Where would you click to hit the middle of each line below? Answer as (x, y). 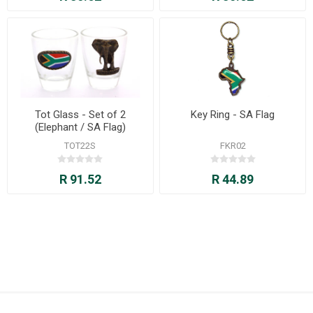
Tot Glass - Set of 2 (80, 115)
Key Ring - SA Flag (233, 115)
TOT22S (80, 146)
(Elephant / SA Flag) (80, 128)
